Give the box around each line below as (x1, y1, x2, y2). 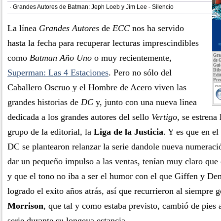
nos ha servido (130, 23, 184, 33)
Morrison (7, 201, 43, 211)
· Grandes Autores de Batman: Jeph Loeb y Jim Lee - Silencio (9, 3, 174, 10)
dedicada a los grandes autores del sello (7, 112, 151, 122)
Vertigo (151, 112, 177, 122)
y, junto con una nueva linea (93, 97, 197, 107)
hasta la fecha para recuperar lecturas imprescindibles (7, 38, 199, 48)
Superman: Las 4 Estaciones (7, 68, 109, 77)
